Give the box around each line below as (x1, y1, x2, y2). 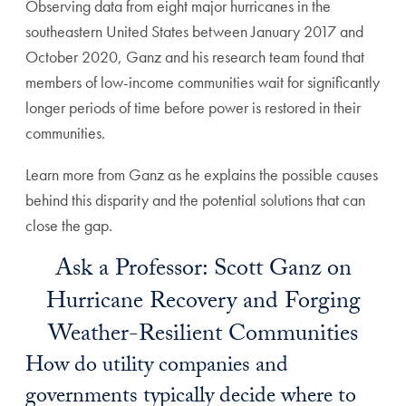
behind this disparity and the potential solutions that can (25, 189, 365, 210)
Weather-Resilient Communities (48, 316, 358, 356)
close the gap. (25, 215, 112, 236)
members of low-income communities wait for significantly (25, 72, 380, 92)
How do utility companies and (25, 349, 288, 386)
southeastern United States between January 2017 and (25, 21, 363, 42)
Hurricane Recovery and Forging (45, 284, 361, 324)
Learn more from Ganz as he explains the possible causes (25, 164, 378, 185)
